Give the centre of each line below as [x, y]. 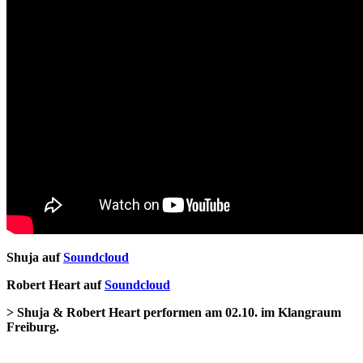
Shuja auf [35, 258]
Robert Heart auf [56, 285]
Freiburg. [33, 327]
